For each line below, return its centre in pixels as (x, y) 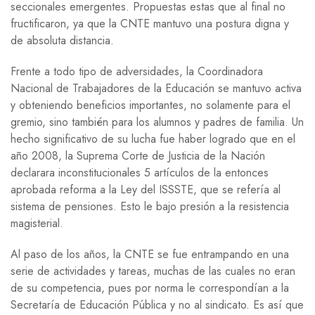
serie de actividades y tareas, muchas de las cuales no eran (153, 271)
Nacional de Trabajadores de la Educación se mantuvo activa (156, 88)
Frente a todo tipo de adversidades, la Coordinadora (137, 71)
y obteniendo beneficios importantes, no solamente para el (150, 105)
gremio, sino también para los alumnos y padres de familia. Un (157, 122)
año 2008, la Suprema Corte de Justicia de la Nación (138, 155)
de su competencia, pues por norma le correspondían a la (150, 288)
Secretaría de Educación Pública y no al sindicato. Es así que (157, 304)
